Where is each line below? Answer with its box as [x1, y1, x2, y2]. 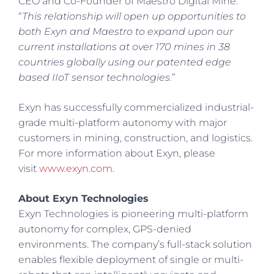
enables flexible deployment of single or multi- [18, 253, 243, 265]
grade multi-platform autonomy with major [18, 116, 227, 128]
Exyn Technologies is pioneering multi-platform [18, 207, 248, 220]
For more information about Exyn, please [18, 147, 215, 159]
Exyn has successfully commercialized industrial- [18, 101, 254, 113]
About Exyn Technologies [18, 192, 149, 204]
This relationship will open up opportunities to [22, 10, 246, 22]
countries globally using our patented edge [18, 56, 231, 68]
